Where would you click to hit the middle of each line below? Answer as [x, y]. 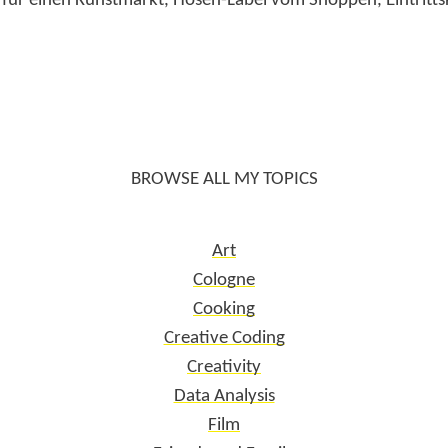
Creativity [224, 368]
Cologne [224, 281]
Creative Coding [224, 339]
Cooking [224, 310]
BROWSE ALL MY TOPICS [224, 179]
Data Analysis [224, 397]
